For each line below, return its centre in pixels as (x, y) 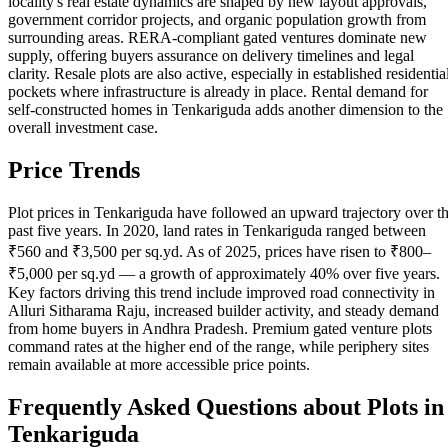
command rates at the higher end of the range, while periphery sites (218, 346)
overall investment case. (83, 127)
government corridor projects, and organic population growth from (217, 19)
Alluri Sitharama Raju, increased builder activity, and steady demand (223, 310)
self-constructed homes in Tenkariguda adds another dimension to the (225, 109)
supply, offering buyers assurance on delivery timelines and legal (211, 55)
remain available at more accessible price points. (159, 364)
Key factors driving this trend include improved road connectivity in (221, 292)
